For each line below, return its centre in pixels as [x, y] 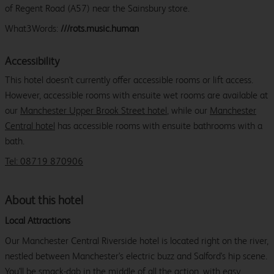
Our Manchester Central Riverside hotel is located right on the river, [137, 241]
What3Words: [33, 29]
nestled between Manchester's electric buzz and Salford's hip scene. [136, 256]
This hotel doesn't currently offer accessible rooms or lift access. [129, 80]
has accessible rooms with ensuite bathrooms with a [159, 126]
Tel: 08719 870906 [44, 161]
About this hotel [44, 201]
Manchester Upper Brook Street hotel [94, 111]
